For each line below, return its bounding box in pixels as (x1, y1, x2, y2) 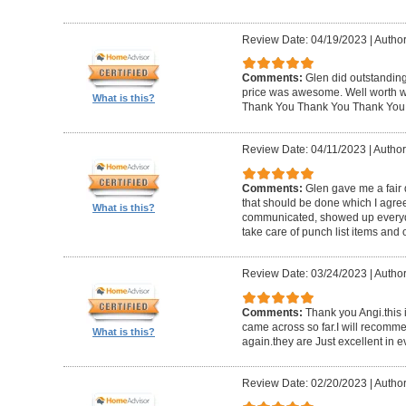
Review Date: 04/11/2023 (241, 143, 366, 157)
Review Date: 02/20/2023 (241, 377, 367, 391)
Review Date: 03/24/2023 (241, 267, 367, 281)
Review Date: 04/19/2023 (241, 33, 367, 46)
